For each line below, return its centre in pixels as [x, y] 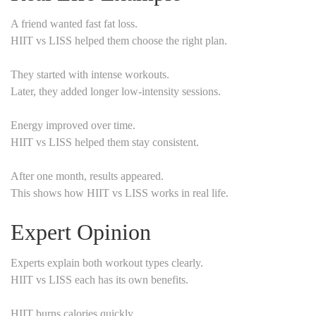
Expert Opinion [81, 232]
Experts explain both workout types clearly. [107, 262]
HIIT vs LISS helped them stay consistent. [105, 142]
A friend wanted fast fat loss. [74, 23]
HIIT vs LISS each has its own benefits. [99, 279]
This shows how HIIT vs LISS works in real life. [120, 193]
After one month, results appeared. [87, 176]
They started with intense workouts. [90, 74]
